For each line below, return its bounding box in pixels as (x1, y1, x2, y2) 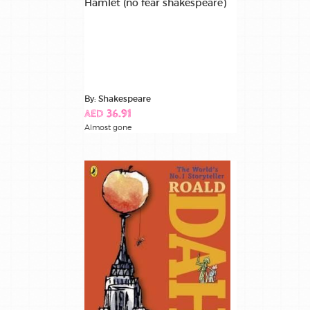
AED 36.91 (84, 109, 131, 121)
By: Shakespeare (84, 93, 151, 104)
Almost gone (84, 122, 131, 133)
